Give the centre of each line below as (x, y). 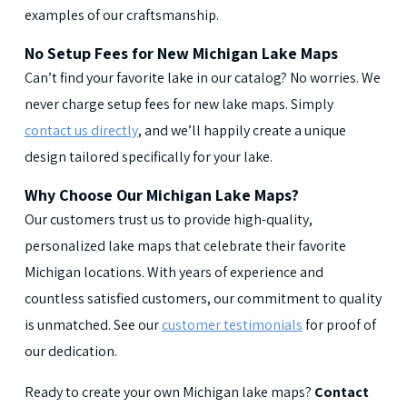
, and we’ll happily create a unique (242, 131)
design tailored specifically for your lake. (148, 157)
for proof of (339, 325)
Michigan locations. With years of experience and (174, 273)
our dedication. (70, 352)
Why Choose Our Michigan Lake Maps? (161, 195)
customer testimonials (232, 325)
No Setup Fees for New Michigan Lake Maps (181, 54)
